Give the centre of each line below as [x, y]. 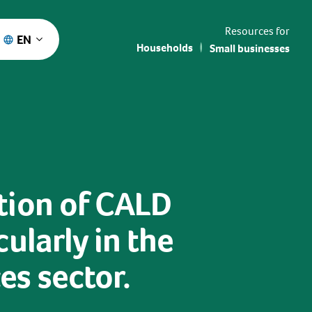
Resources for [257, 31]
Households [165, 47]
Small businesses [250, 48]
